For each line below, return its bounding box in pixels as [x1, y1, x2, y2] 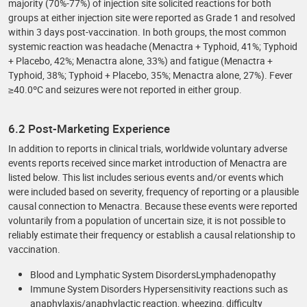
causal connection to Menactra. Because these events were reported [8, 199, 297, 212]
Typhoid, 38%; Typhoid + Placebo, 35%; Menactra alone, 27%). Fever [8, 69, 293, 82]
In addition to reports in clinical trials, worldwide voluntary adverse [8, 142, 287, 155]
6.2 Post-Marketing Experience [8, 121, 170, 136]
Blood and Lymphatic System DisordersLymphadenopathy [30, 268, 276, 281]
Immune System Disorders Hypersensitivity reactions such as [30, 282, 288, 295]
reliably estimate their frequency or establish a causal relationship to [8, 228, 295, 241]
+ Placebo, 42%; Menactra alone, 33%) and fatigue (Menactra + [8, 54, 273, 67]
